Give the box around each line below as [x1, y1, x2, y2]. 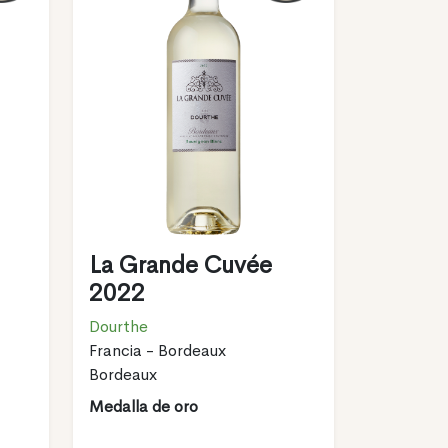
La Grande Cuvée [88, 249, 272, 280]
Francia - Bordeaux [88, 339, 226, 361]
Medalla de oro [88, 395, 198, 417]
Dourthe [88, 315, 148, 337]
